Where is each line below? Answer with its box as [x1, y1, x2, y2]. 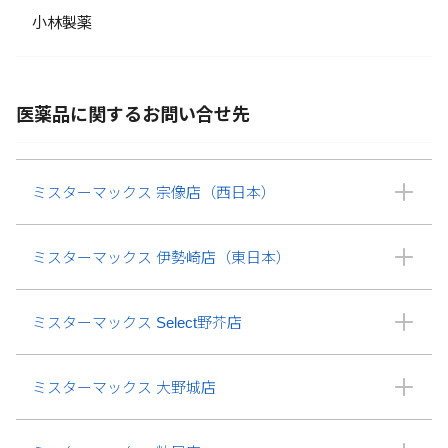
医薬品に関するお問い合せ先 [16, 105, 250, 125]
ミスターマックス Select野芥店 [32, 313, 242, 331]
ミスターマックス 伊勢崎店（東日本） [32, 248, 291, 266]
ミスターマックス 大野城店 [32, 378, 216, 396]
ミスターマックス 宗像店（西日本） [32, 183, 276, 201]
